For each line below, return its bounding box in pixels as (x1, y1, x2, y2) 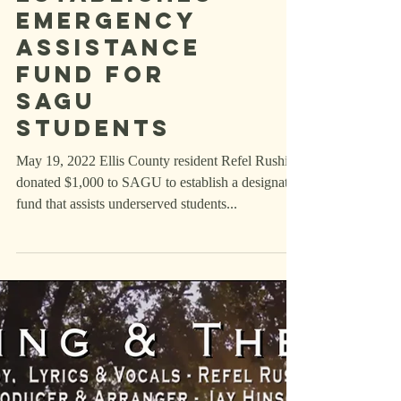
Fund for (16, 132, 166, 160)
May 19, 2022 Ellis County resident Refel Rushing (16, 225, 99, 240)
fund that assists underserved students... (16, 268, 237, 283)
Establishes (16, 51, 214, 80)
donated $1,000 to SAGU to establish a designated (16, 246, 302, 261)
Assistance (16, 105, 201, 133)
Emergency (16, 78, 196, 107)
